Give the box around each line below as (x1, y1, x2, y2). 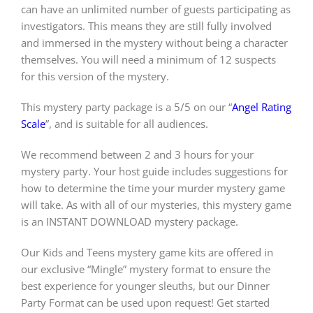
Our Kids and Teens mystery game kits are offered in (20, 245, 273, 260)
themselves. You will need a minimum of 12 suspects (20, 52, 276, 67)
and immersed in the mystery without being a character (20, 36, 288, 50)
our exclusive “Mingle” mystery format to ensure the (20, 262, 270, 277)
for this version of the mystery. (20, 69, 169, 84)
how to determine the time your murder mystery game (20, 181, 285, 196)
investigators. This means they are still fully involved (20, 19, 272, 34)
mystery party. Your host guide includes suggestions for (20, 164, 288, 179)
